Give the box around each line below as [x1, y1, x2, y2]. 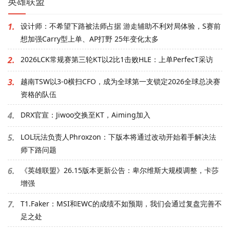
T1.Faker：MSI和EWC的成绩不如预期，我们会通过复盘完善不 [21, 198, 222, 208]
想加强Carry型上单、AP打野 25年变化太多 [21, 33, 159, 44]
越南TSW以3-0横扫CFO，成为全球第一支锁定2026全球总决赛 [21, 76, 220, 86]
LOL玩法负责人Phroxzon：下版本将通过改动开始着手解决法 [21, 131, 216, 142]
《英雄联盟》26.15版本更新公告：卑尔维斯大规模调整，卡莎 [21, 165, 219, 175]
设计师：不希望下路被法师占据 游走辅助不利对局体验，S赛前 [21, 21, 221, 31]
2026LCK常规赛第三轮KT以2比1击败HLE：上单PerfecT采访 [21, 54, 213, 64]
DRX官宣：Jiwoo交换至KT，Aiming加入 [21, 109, 150, 120]
